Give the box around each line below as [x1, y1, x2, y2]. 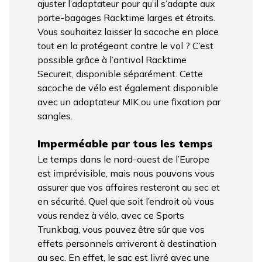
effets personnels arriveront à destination [37, 237, 216, 250]
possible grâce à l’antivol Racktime [37, 53, 187, 65]
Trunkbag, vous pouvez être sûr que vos [37, 223, 205, 236]
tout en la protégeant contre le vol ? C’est [37, 39, 213, 51]
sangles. [37, 109, 73, 122]
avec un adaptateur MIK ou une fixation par [37, 95, 220, 108]
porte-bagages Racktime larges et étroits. [37, 11, 215, 23]
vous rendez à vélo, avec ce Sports [37, 209, 184, 222]
